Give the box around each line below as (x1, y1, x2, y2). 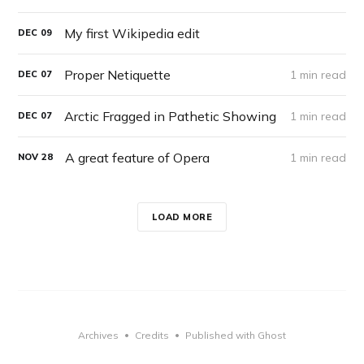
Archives (78, 329, 119, 341)
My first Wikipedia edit (64, 24, 201, 41)
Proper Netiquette (64, 66, 171, 83)
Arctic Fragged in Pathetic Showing (64, 107, 277, 124)
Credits (135, 329, 169, 341)
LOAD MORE (151, 210, 213, 223)
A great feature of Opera (65, 149, 210, 166)
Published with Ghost (185, 329, 286, 341)
